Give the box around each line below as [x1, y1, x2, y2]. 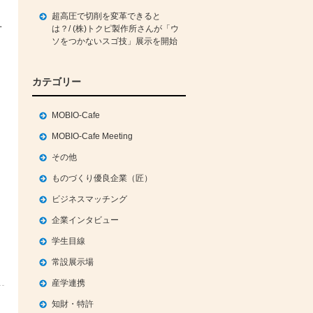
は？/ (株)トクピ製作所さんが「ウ [52, 24, 179, 34]
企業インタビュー [52, 215, 119, 225]
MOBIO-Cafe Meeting [52, 131, 133, 141]
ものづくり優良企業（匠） [52, 173, 152, 183]
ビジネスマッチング [52, 194, 127, 204]
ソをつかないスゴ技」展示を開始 [52, 36, 177, 46]
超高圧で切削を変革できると [52, 11, 161, 21]
